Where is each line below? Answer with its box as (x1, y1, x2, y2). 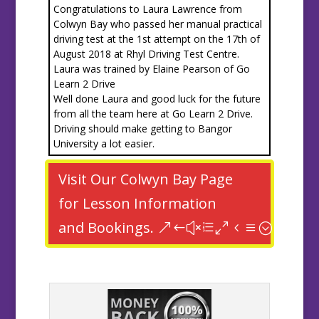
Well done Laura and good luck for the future (53, 92, 261, 106)
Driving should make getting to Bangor (53, 122, 232, 136)
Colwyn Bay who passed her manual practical (53, 17, 262, 31)
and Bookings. (58, 218, 154, 238)
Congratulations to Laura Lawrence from (53, 2, 242, 16)
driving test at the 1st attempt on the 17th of (53, 32, 260, 46)
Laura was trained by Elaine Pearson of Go (53, 62, 250, 76)
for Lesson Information (58, 194, 216, 214)
